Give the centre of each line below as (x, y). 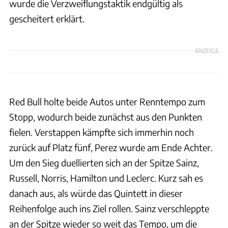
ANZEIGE (207, 51)
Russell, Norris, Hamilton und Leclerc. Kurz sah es (106, 178)
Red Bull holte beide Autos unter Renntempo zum (107, 101)
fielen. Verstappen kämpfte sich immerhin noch (102, 132)
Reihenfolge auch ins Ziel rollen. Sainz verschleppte (109, 208)
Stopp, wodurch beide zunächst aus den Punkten (106, 117)
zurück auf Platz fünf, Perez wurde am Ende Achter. (111, 147)
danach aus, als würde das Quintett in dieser (96, 193)
